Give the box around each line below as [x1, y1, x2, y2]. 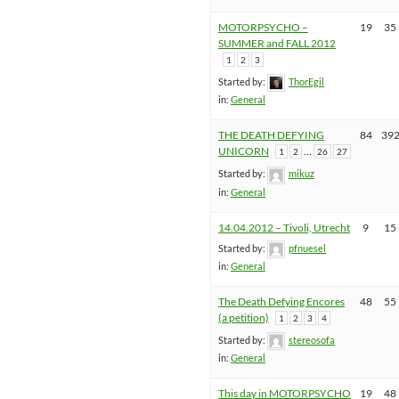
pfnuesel [289, 241, 326, 254]
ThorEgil [289, 76, 324, 88]
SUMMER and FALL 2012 [218, 37, 336, 51]
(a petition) [218, 310, 269, 324]
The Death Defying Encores [218, 294, 345, 308]
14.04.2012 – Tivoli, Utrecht [218, 220, 350, 234]
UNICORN [218, 144, 269, 159]
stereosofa [289, 333, 335, 346]
